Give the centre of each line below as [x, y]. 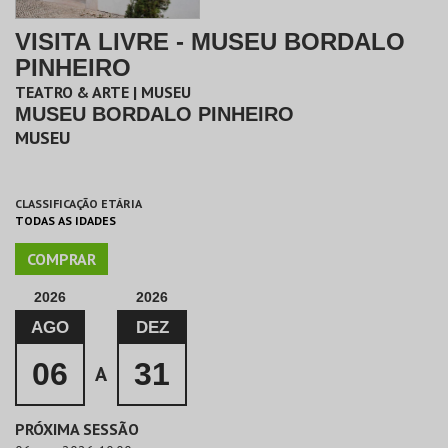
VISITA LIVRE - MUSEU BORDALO [210, 41]
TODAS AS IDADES [65, 220]
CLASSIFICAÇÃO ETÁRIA [78, 203]
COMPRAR [61, 259]
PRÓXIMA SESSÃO [77, 429]
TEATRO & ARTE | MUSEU [103, 92]
